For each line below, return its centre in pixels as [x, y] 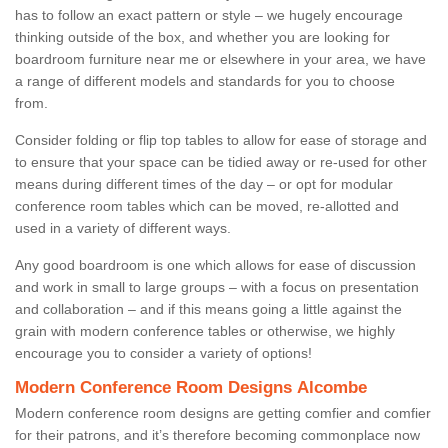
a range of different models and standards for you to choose [205, 80]
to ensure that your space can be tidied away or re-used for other [221, 161]
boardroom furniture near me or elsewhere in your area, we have [220, 58]
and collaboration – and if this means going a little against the [208, 308]
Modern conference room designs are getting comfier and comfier [223, 412]
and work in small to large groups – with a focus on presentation [217, 286]
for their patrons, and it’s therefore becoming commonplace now [217, 434]
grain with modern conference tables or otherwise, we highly [205, 330]
